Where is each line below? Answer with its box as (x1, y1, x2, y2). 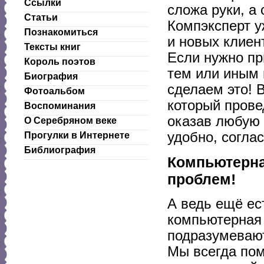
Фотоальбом (24, 86, 85, 96)
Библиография (24, 145, 95, 155)
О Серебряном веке (24, 115, 117, 126)
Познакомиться (24, 27, 98, 37)
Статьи (24, 12, 58, 22)
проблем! (167, 170, 236, 187)
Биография (24, 71, 78, 81)
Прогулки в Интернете (24, 130, 130, 140)
